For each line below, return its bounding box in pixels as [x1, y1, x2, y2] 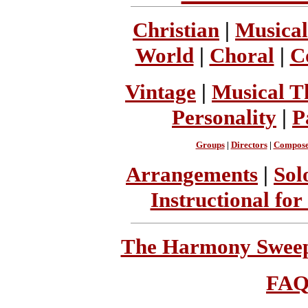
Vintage [125, 79, 196, 104]
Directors [230, 140, 267, 151]
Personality [172, 104, 276, 129]
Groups [195, 140, 225, 151]
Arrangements [126, 162, 258, 186]
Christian [133, 18, 219, 43]
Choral [209, 43, 274, 68]
